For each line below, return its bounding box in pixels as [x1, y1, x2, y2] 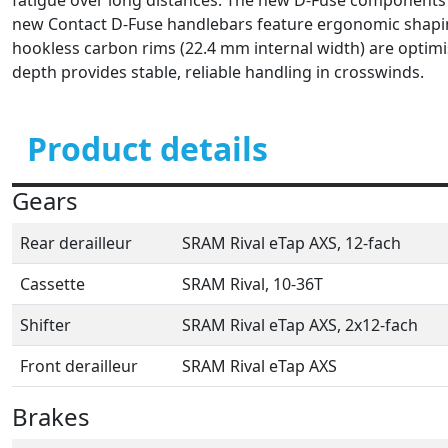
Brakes [12, 399, 90, 433]
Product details [27, 126, 268, 170]
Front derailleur [20, 354, 138, 377]
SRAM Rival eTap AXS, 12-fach [182, 231, 401, 254]
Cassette [20, 272, 85, 295]
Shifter [20, 313, 71, 336]
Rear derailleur [20, 231, 132, 254]
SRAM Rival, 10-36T [182, 272, 323, 295]
